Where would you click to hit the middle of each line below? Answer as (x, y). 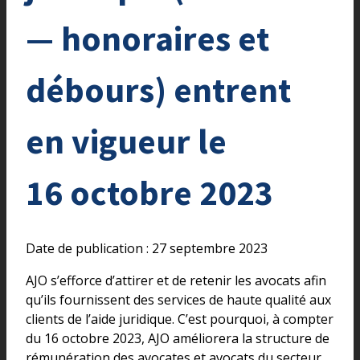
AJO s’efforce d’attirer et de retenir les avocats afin (176, 281)
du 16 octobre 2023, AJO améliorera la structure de (178, 339)
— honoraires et (147, 38)
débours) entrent (158, 89)
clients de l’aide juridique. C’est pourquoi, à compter (180, 319)
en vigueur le (126, 141)
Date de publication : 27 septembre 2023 (147, 249)
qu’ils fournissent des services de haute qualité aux (178, 300)
